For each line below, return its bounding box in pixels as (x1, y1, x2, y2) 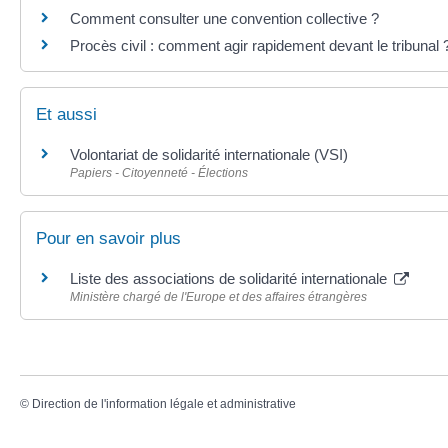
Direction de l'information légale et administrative (32, 397, 296, 412)
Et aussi (36, 104, 97, 124)
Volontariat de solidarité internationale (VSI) (70, 145, 348, 163)
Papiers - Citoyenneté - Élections (70, 165, 248, 180)
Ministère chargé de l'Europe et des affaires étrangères (70, 289, 367, 304)
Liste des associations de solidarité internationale (70, 269, 391, 287)
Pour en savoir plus (36, 228, 181, 248)
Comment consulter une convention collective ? (70, 10, 379, 28)
